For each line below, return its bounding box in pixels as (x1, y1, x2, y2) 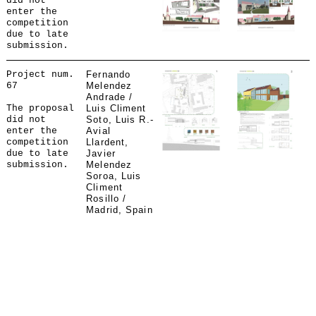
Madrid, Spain (86, 205, 153, 215)
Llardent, (86, 137, 129, 147)
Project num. (6, 69, 74, 80)
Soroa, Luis (86, 171, 142, 181)
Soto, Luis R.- (86, 114, 154, 125)
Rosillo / (86, 193, 127, 204)
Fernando (86, 69, 131, 80)
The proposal (6, 103, 74, 114)
